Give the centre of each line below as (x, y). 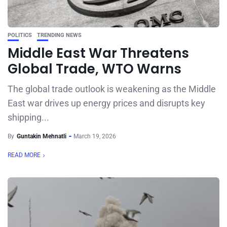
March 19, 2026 (95, 136)
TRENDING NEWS (59, 35)
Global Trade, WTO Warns (94, 69)
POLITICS (20, 35)
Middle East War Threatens (98, 53)
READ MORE (24, 155)
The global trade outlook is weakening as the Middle (112, 89)
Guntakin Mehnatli (42, 136)
